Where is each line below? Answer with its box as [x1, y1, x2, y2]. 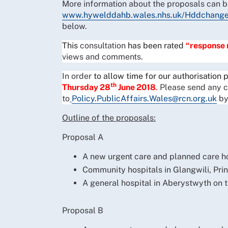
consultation [80, 40, 126, 50]
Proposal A [62, 132, 103, 142]
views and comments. [62, 51, 143, 62]
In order [62, 71, 94, 81]
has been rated [126, 40, 186, 50]
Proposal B [62, 205, 103, 215]
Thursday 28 [62, 82, 110, 92]
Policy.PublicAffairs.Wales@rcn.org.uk [72, 93, 217, 103]
